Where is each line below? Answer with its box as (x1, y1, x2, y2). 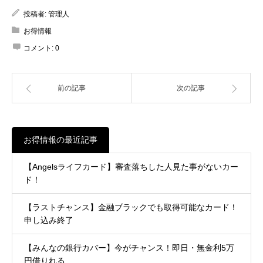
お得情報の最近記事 (23, 134, 97, 144)
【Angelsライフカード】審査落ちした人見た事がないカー (24, 161, 238, 171)
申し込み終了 (24, 215, 73, 225)
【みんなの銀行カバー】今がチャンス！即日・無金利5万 (24, 242, 234, 252)
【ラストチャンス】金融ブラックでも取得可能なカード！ (24, 202, 238, 212)
